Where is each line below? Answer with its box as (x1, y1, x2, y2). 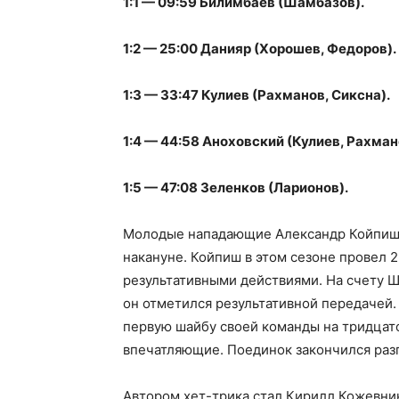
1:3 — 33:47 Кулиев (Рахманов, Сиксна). (123, 86, 390, 104)
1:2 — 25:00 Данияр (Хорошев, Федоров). (123, 40, 396, 58)
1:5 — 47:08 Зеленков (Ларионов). (123, 179, 348, 197)
